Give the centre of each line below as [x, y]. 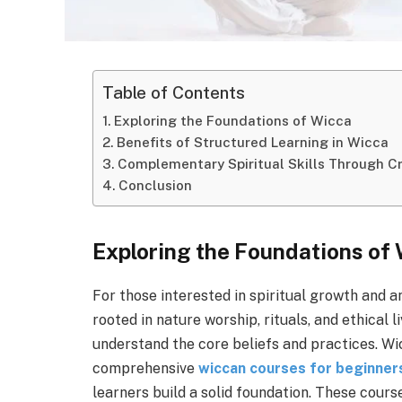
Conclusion [156, 185]
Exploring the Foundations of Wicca [233, 121]
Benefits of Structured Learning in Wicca [253, 142]
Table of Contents [174, 93]
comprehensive [145, 369]
